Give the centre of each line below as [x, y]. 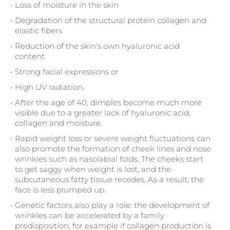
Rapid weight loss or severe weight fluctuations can [113, 138]
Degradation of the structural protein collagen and [111, 20]
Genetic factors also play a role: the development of [112, 205]
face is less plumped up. [61, 190]
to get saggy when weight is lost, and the [93, 169]
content [31, 56]
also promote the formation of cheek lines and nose [113, 149]
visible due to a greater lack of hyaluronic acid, [103, 113]
